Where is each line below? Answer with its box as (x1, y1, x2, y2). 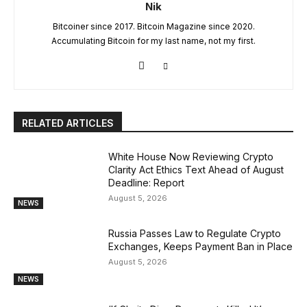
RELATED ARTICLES (22, 117, 114, 129)
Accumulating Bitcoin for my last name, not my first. (51, 36, 256, 46)
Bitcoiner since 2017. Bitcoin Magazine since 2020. (52, 21, 255, 32)
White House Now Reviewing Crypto (108, 151, 274, 162)
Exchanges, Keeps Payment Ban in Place (108, 240, 293, 252)
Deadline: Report (108, 177, 185, 188)
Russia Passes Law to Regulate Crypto (108, 227, 282, 239)
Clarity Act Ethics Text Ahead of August (108, 164, 284, 175)
